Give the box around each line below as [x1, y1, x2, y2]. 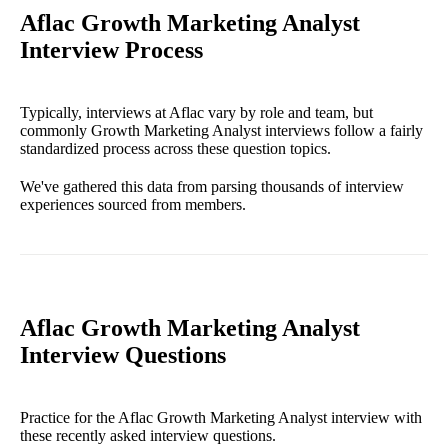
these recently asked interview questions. [20, 427, 276, 445]
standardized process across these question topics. [20, 140, 331, 158]
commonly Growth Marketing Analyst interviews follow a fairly [20, 122, 423, 140]
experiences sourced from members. [20, 196, 246, 214]
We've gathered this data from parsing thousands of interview [20, 178, 404, 196]
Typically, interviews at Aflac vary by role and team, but [20, 104, 373, 122]
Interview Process [20, 37, 203, 64]
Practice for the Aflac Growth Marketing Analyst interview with [20, 409, 422, 427]
